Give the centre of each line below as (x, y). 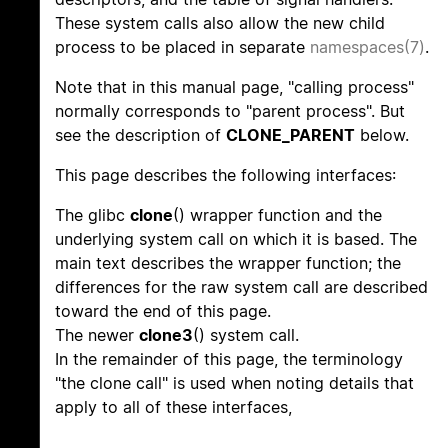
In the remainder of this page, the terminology (229, 359)
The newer (97, 335)
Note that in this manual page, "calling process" (234, 87)
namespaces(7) (367, 47)
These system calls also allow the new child (220, 23)
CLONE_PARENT (290, 135)
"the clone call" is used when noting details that (234, 383)
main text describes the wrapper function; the (228, 263)
